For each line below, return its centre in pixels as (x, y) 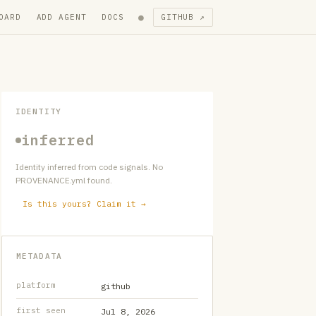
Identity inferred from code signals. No (89, 167)
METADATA (39, 256)
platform (36, 285)
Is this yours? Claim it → (84, 204)
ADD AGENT (61, 17)
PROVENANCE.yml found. (64, 180)
